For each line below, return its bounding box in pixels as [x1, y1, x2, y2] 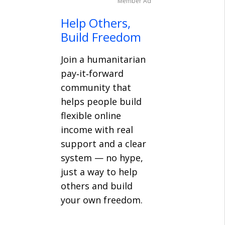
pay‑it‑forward [61, 67, 124, 79]
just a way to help [61, 166, 138, 178]
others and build [61, 180, 133, 192]
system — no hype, [61, 152, 143, 164]
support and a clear [61, 138, 146, 150]
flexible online [61, 109, 121, 122]
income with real [61, 124, 133, 136]
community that [61, 81, 131, 93]
